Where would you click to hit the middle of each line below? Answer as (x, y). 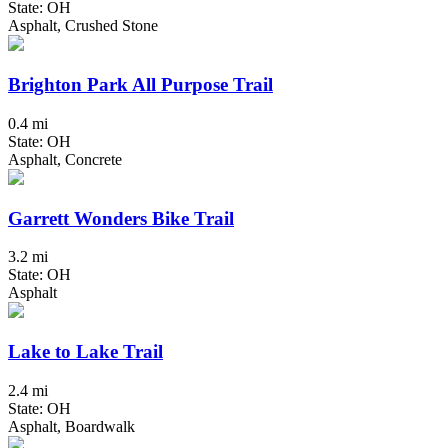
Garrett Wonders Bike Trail (121, 218)
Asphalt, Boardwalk (71, 426)
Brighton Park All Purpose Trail (140, 85)
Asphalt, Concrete (65, 159)
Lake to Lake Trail (85, 352)
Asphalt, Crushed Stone (83, 26)
